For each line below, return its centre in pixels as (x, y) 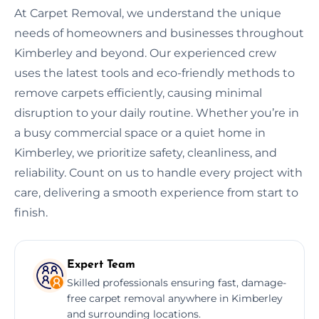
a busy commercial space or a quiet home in (140, 132)
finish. (31, 212)
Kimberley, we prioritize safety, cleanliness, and (146, 152)
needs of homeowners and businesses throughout (159, 33)
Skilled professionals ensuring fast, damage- (177, 282)
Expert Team (101, 265)
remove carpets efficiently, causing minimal (138, 93)
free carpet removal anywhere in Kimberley (175, 298)
